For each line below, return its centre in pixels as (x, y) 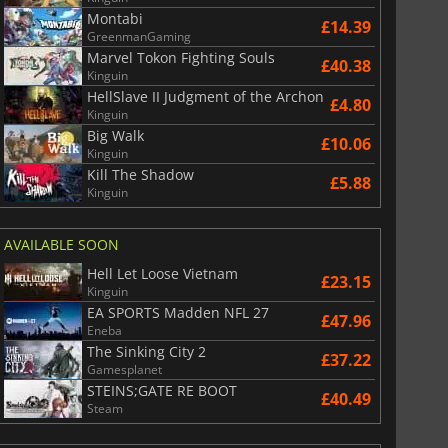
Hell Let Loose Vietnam (162, 273)
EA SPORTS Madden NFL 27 (177, 312)
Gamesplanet (124, 369)
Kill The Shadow (140, 174)
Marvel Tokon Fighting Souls (180, 57)
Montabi (114, 18)
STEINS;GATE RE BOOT (161, 390)
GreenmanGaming (138, 36)
